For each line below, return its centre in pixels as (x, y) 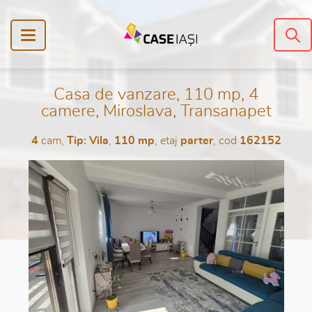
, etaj (167, 141)
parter (196, 141)
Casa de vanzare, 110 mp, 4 (156, 95)
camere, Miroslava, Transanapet (156, 111)
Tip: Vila (87, 141)
